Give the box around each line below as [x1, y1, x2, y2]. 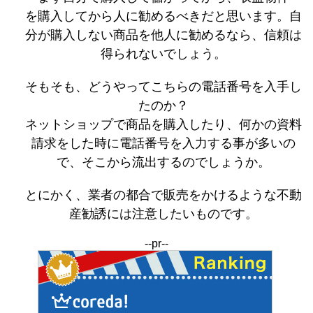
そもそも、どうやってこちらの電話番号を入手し [25, 80, 302, 94]
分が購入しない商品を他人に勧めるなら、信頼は [25, 28, 302, 43]
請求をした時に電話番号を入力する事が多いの [31, 136, 296, 151]
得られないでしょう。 [101, 47, 226, 61]
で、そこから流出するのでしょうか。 [57, 155, 270, 170]
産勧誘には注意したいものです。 [69, 207, 258, 221]
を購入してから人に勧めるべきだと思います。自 [25, 9, 302, 24]
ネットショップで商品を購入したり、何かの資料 [25, 117, 302, 132]
